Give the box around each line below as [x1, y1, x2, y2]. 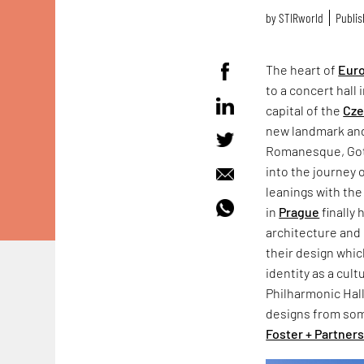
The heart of [266, 61, 339, 77]
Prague [279, 203, 320, 219]
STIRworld [279, 10, 324, 26]
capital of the [266, 102, 344, 118]
